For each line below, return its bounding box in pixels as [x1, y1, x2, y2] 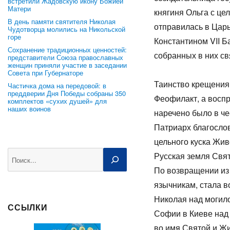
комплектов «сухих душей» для [8, 96, 107, 106]
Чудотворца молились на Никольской [8, 24, 125, 34]
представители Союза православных [8, 52, 123, 62]
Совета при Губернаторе [8, 68, 83, 78]
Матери [8, 4, 31, 13]
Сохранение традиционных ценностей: [8, 45, 127, 54]
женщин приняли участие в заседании [8, 60, 127, 70]
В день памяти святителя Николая [8, 16, 116, 26]
